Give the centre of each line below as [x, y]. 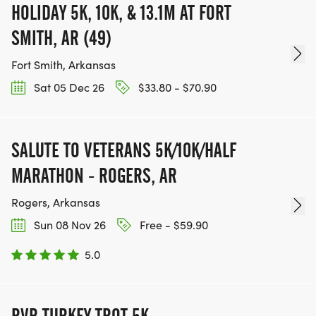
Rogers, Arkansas [56, 202]
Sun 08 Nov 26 [68, 224]
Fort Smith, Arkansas [63, 64]
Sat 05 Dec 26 [68, 87]
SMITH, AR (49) [61, 38]
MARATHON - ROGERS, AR [94, 175]
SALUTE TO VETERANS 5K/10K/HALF [124, 150]
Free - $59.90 [172, 224]
